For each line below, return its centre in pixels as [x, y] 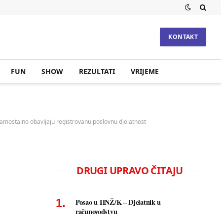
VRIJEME [145, 71]
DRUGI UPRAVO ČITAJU [130, 170]
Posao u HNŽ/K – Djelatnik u [118, 202]
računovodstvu [96, 211]
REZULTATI [97, 71]
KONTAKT [183, 37]
